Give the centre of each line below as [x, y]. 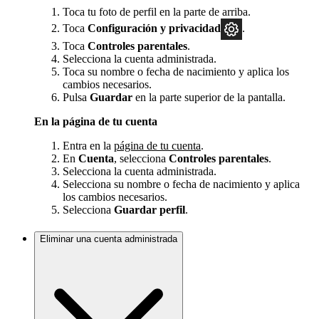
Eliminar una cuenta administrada [109, 239]
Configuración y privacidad [154, 28]
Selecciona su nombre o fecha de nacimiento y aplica [181, 184]
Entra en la [88, 146]
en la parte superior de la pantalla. [209, 98]
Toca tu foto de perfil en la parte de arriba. [157, 12]
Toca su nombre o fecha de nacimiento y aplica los [176, 72]
